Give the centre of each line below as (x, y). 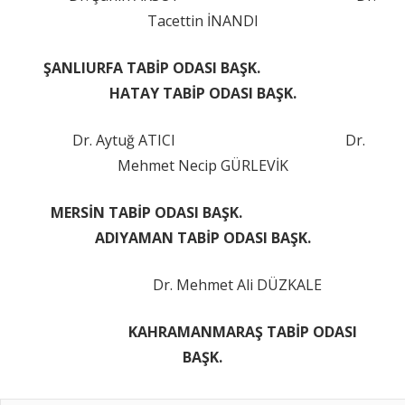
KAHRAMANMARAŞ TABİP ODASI (242, 331)
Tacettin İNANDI (202, 20)
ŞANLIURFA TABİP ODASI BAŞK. (202, 67)
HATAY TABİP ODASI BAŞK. (202, 93)
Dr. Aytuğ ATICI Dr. (202, 140)
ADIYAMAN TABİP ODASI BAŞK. (202, 237)
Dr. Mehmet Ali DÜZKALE (202, 284)
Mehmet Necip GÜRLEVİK (202, 165)
